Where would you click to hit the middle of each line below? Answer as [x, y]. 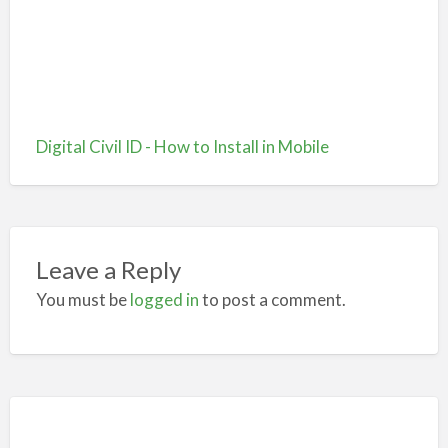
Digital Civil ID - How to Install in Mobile [182, 147]
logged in [164, 299]
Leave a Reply [108, 269]
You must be [82, 299]
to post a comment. [272, 299]
